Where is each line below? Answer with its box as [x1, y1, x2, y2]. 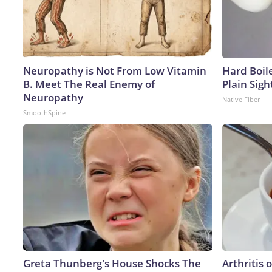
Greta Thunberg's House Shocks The [23, 256, 201, 270]
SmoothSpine [23, 107, 66, 117]
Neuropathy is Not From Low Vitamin [23, 63, 206, 78]
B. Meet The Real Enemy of [23, 76, 155, 91]
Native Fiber [222, 94, 260, 104]
